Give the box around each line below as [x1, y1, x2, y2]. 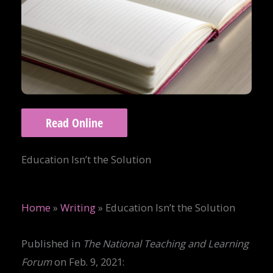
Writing [60, 200, 96, 215]
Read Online [46, 115, 103, 132]
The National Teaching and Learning [83, 236, 249, 250]
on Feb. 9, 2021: [52, 254, 124, 269]
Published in [21, 236, 83, 250]
